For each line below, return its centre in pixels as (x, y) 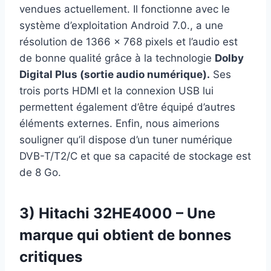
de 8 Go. (40, 172)
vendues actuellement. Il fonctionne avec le (125, 9)
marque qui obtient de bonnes (125, 235)
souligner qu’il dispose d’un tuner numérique (126, 139)
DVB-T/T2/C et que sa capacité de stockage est (135, 156)
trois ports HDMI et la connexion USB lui (116, 90)
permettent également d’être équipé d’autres (127, 107)
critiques (51, 256)
